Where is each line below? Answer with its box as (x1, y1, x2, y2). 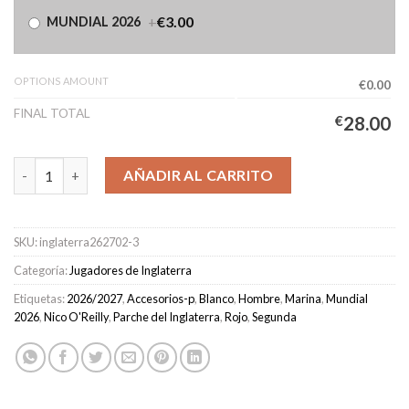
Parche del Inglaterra (113, 309, 220, 325)
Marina (285, 291, 321, 307)
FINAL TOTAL (14, 106, 90, 121)
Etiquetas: (14, 291, 67, 307)
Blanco (199, 291, 234, 307)
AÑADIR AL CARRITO (123, 166, 274, 184)
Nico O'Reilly (44, 309, 109, 325)
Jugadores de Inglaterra (69, 263, 192, 278)
